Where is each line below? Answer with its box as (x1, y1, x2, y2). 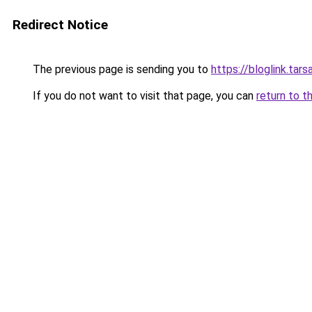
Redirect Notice (13, 17, 108, 33)
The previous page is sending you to (30, 63, 211, 76)
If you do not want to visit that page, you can (30, 89, 256, 102)
